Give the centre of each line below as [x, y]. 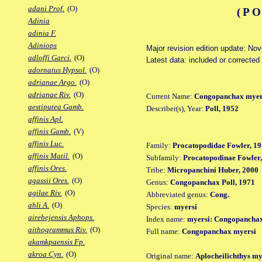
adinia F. [42, 33]
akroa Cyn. [46, 254]
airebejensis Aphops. [61, 218]
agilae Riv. [45, 193]
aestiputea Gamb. [56, 107]
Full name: [164, 231]
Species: [160, 206]
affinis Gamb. [49, 132]
